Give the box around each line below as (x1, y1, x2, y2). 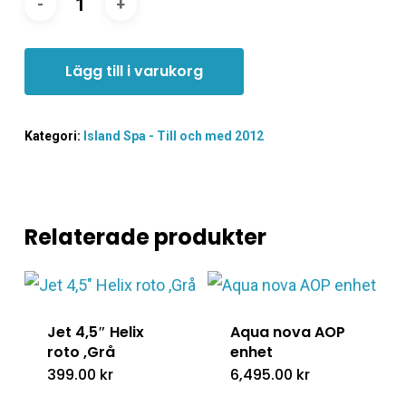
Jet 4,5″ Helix (46, 321, 144, 343)
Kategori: (24, 128, 83, 143)
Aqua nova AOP (229, 321, 345, 343)
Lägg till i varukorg (64, 60, 203, 82)
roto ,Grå (46, 341, 115, 362)
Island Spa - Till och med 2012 (82, 128, 264, 143)
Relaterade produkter (24, 221, 266, 252)
